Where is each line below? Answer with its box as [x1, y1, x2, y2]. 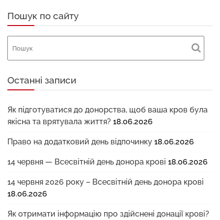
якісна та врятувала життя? [7, 117, 111, 126]
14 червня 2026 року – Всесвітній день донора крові [7, 177, 204, 187]
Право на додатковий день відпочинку [7, 137, 152, 146]
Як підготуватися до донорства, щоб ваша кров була [7, 105, 208, 114]
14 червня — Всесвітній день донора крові [7, 157, 166, 166]
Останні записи [7, 75, 76, 85]
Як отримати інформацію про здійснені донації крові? [7, 209, 209, 219]
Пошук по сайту [7, 10, 79, 21]
